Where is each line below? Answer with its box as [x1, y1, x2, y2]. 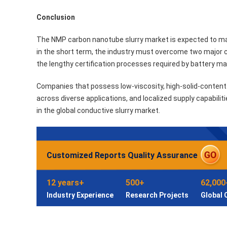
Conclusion [36, 13, 75, 21]
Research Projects [126, 191, 188, 199]
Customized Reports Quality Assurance [47, 150, 198, 160]
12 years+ [47, 178, 84, 187]
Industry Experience [47, 191, 113, 199]
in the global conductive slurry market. [36, 106, 160, 115]
